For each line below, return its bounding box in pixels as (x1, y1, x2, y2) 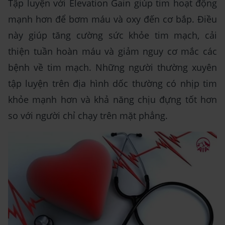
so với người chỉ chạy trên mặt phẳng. (8, 109, 168, 122)
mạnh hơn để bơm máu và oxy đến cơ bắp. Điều (8, 13, 217, 26)
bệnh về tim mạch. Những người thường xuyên (8, 61, 217, 74)
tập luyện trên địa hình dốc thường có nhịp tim (8, 77, 217, 90)
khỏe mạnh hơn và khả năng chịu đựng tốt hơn (8, 93, 217, 106)
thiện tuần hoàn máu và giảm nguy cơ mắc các (8, 45, 217, 58)
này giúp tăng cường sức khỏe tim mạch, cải (8, 29, 217, 42)
